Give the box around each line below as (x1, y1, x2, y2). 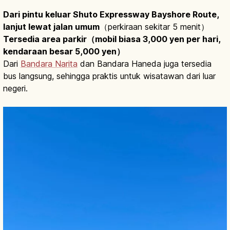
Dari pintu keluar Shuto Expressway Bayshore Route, (3, 9, 219, 20)
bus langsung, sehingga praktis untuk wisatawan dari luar (3, 70, 216, 81)
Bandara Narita (21, 58, 78, 69)
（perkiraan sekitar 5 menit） (100, 21, 209, 32)
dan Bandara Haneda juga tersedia (78, 58, 212, 69)
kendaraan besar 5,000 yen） (3, 46, 125, 56)
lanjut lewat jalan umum (3, 21, 100, 32)
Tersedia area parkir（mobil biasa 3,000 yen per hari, (3, 33, 221, 44)
